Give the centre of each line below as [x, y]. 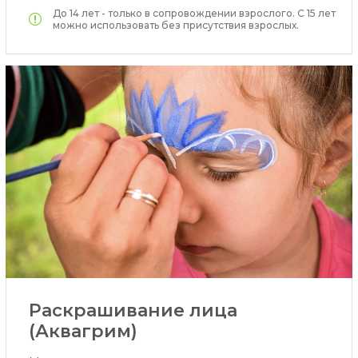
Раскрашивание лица [133, 310]
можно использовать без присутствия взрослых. [175, 26]
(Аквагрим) [83, 331]
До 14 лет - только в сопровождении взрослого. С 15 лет [194, 14]
